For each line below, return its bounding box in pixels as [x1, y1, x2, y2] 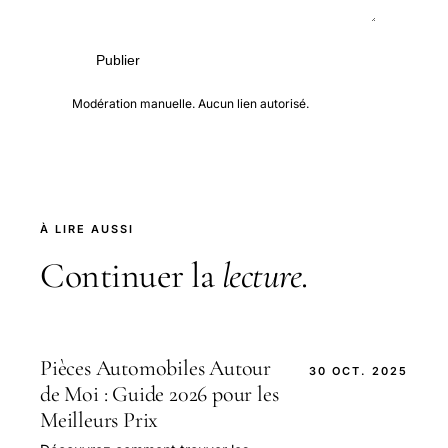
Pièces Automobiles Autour [40, 355, 272, 382]
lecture [221, 254, 301, 298]
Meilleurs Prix [40, 407, 159, 434]
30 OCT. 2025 [309, 364, 408, 379]
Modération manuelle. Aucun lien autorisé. [72, 96, 309, 112]
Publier [96, 52, 140, 69]
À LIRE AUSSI [40, 222, 134, 237]
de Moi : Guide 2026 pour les [40, 381, 279, 408]
